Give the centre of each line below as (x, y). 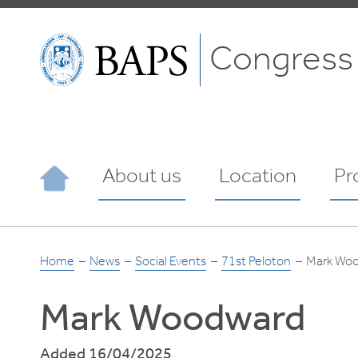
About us (141, 177)
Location (257, 177)
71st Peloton (257, 262)
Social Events (171, 262)
